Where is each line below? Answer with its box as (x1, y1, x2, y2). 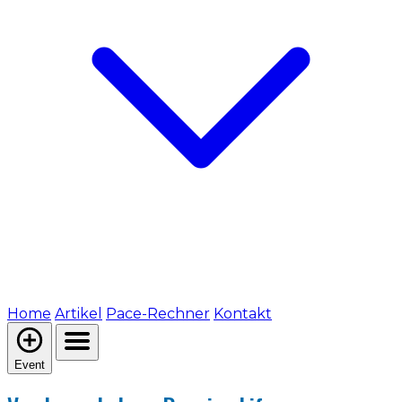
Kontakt (214, 304, 272, 322)
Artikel (55, 304, 102, 322)
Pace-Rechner (106, 304, 210, 322)
